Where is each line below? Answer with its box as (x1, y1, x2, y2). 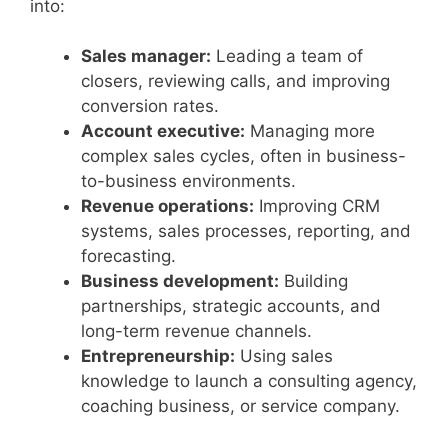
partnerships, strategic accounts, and (81, 296, 381, 317)
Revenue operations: (81, 196, 254, 217)
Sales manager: (81, 46, 211, 67)
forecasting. (81, 246, 176, 267)
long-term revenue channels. (81, 321, 312, 342)
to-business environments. (81, 171, 296, 192)
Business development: (81, 271, 279, 292)
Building (279, 271, 348, 292)
